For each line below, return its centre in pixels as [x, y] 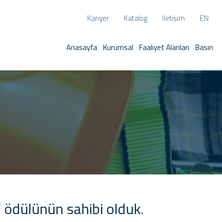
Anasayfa [82, 47]
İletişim [173, 18]
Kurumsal [118, 47]
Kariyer [98, 18]
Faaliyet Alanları [164, 47]
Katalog [136, 18]
